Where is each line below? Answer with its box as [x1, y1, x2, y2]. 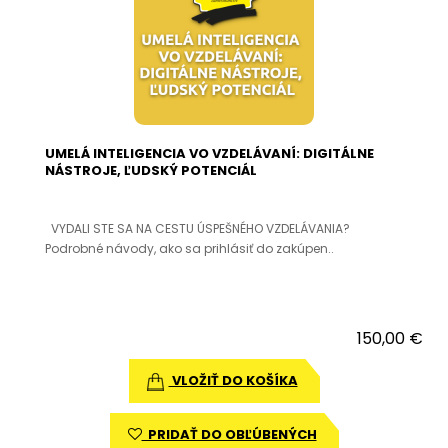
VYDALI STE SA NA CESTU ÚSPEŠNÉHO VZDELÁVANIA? [45, 220, 350, 238]
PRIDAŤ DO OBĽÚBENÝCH [141, 425, 317, 445]
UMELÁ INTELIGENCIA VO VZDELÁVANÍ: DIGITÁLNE [45, 144, 374, 164]
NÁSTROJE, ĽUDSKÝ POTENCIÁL [45, 161, 257, 181]
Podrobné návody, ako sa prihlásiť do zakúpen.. [45, 240, 334, 258]
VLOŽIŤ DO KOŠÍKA [168, 371, 298, 391]
